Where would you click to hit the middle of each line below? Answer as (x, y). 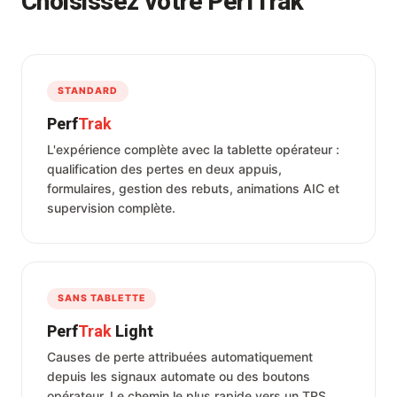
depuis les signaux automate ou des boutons (179, 376)
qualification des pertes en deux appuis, (164, 168)
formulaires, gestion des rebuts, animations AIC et (193, 188)
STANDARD (88, 90)
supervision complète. (111, 207)
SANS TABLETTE (101, 298)
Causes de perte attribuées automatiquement (180, 356)
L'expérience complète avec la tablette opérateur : (193, 149)
